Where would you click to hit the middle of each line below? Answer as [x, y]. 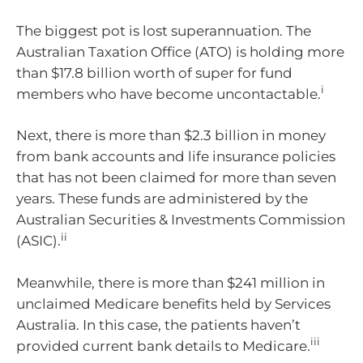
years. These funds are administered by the [162, 199]
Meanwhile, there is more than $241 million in [171, 282]
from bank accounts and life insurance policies [176, 157]
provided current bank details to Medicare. [163, 346]
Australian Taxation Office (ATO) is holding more [180, 51]
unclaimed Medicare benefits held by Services [173, 303]
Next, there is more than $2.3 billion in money [171, 136]
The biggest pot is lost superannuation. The [164, 30]
